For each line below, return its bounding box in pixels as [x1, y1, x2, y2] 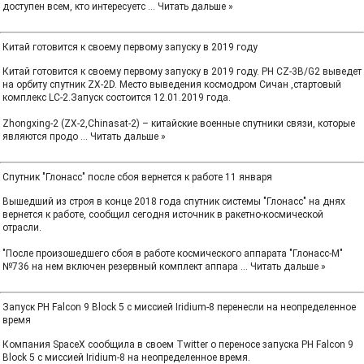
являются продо [2, 131, 80, 142]
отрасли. [2, 222, 41, 233]
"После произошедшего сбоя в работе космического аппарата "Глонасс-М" [2, 248, 343, 259]
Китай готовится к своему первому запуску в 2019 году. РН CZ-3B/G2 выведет [2, 66, 362, 77]
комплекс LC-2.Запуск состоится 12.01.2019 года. [2, 92, 231, 103]
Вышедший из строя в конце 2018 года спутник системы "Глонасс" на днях [2, 196, 345, 207]
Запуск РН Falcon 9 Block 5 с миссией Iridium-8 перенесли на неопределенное [2, 301, 356, 313]
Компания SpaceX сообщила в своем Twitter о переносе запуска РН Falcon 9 [2, 339, 353, 350]
